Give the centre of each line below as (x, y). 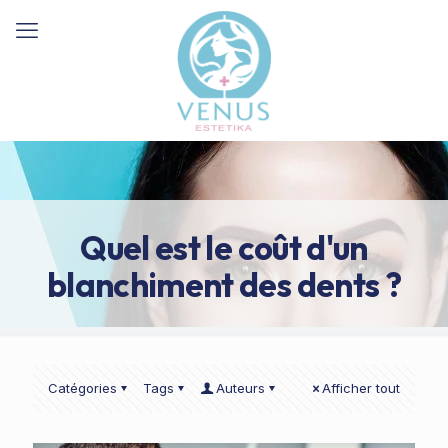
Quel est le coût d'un (224, 248)
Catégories (82, 388)
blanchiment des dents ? (224, 285)
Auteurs (240, 388)
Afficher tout (361, 388)
